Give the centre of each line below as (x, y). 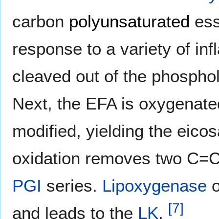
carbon (41, 21)
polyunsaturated (129, 21)
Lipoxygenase (154, 185)
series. (72, 185)
